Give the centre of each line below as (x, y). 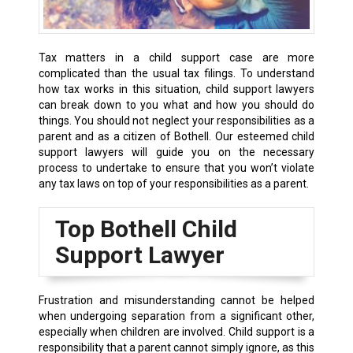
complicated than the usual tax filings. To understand (176, 73)
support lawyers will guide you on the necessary (176, 152)
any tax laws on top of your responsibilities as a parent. (173, 183)
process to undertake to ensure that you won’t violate (176, 167)
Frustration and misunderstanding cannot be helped (176, 300)
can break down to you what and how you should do (176, 104)
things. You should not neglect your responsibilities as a (176, 120)
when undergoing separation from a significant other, (176, 316)
